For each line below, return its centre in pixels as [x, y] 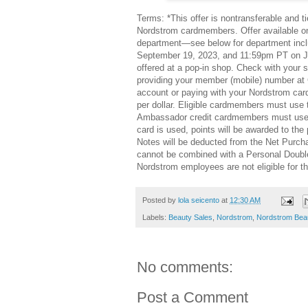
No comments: [185, 267]
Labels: [155, 217]
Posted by [160, 200]
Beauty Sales [190, 217]
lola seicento [199, 200]
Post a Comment [192, 297]
